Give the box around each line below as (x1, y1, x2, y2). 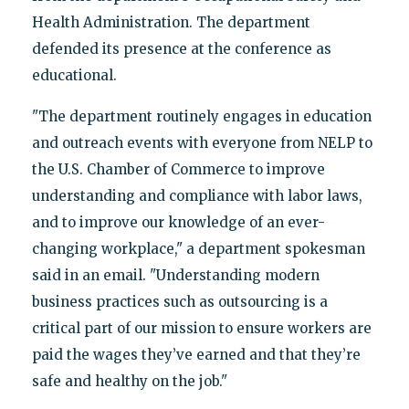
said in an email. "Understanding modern (31, 267, 320, 285)
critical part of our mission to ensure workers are (31, 320, 372, 338)
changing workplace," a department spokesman (31, 240, 365, 258)
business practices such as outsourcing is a (31, 293, 328, 311)
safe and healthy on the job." (31, 372, 227, 391)
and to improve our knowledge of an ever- (31, 214, 325, 232)
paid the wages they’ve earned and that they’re (31, 346, 361, 364)
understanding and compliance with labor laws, (31, 187, 362, 205)
